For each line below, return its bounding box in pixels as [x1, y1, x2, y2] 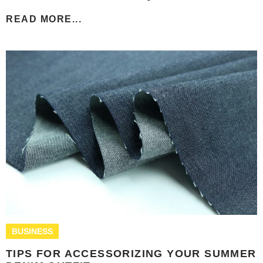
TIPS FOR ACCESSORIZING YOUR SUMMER [6, 247, 257, 259]
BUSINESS [12, 226, 53, 236]
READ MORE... [6, 14, 82, 24]
